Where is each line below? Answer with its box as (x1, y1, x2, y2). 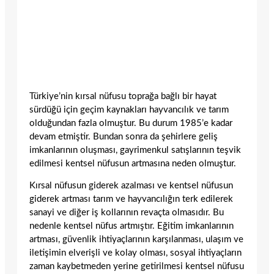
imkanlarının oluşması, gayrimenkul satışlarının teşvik (29, 145, 241, 155)
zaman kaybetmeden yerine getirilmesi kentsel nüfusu (29, 262, 244, 272)
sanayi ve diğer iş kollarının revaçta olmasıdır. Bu (29, 208, 224, 218)
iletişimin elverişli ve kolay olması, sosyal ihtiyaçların (29, 248, 242, 258)
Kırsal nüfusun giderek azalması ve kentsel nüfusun (29, 181, 233, 191)
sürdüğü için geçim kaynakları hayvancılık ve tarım (29, 105, 229, 114)
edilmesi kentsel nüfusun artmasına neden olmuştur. (29, 158, 236, 168)
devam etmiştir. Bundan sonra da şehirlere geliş (29, 131, 218, 141)
